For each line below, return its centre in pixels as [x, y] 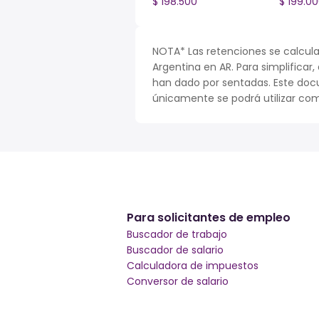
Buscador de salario [175, 250]
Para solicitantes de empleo [209, 218]
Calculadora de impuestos [193, 266]
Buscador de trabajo [177, 234]
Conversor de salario [178, 281]
